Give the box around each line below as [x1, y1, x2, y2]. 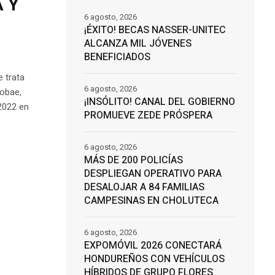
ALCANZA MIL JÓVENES [83, 36, 192, 52]
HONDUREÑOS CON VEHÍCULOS [83, 252, 225, 267]
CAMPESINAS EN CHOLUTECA [83, 193, 219, 209]
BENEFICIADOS [83, 50, 150, 65]
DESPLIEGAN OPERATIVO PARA [83, 166, 222, 182]
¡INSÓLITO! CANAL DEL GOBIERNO [83, 95, 235, 110]
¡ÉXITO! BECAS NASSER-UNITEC [83, 23, 226, 38]
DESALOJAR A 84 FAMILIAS [83, 180, 204, 195]
